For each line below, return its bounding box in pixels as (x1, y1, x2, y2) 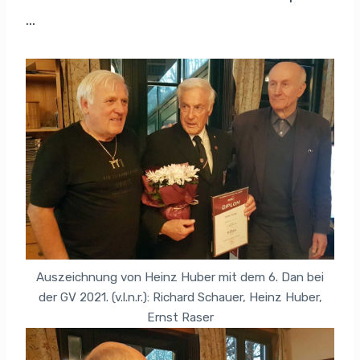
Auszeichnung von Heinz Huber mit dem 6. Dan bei (36, 269, 324, 284)
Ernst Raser (146, 309, 214, 325)
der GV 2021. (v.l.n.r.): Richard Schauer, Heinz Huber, (38, 289, 322, 305)
